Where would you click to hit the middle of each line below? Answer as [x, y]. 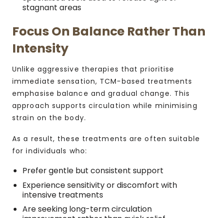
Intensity [40, 49]
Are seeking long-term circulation [87, 209]
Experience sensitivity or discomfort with [100, 185]
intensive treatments [63, 195]
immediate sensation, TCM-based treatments [102, 81]
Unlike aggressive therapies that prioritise [93, 69]
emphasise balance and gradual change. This [101, 93]
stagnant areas [52, 8]
